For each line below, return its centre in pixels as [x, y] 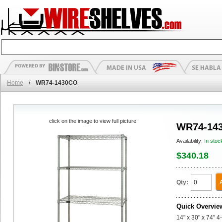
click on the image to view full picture [92, 121]
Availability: [190, 141]
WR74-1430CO [56, 83]
